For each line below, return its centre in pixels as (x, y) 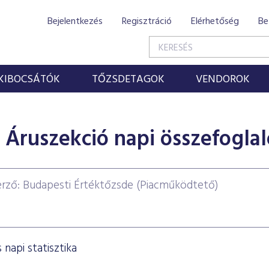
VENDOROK (223, 80)
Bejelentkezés (75, 22)
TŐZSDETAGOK (128, 80)
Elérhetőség (215, 22)
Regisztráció (147, 22)
